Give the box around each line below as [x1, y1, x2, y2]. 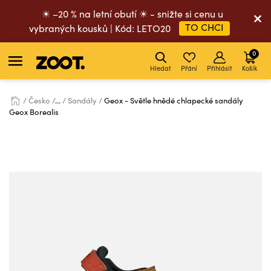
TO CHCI [185, 21, 224, 33]
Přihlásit [207, 64, 232, 73]
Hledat [150, 64, 171, 73]
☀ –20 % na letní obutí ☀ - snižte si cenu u [42, 7, 223, 20]
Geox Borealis [9, 106, 59, 117]
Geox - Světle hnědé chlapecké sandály [104, 95, 243, 106]
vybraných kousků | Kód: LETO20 [29, 22, 173, 34]
